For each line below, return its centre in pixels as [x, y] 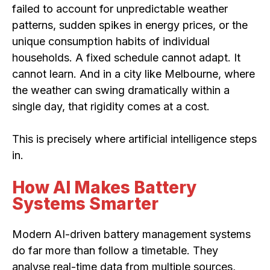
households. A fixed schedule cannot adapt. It [126, 57]
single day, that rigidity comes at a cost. [111, 106]
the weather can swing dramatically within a [121, 90]
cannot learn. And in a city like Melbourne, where [133, 74]
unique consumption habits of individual [111, 41]
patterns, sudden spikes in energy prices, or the [130, 25]
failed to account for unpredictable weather [120, 8]
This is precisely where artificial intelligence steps [134, 139]
